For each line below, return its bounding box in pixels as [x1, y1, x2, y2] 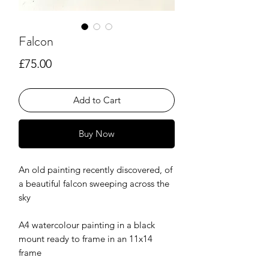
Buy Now [79, 128, 115, 139]
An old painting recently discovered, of [19, 164, 172, 175]
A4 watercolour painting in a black [19, 219, 155, 231]
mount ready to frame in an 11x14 [19, 233, 153, 244]
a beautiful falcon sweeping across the [19, 178, 169, 189]
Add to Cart [73, 94, 121, 106]
